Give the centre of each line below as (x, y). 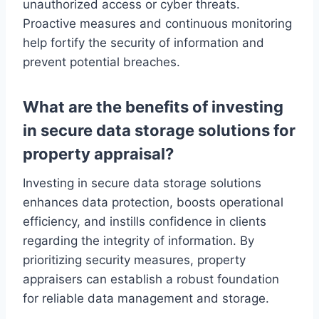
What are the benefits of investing (153, 107)
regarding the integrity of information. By (138, 241)
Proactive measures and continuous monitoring (157, 24)
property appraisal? (98, 154)
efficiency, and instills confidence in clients (145, 222)
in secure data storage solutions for (159, 131)
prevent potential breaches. (101, 62)
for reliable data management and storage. (146, 299)
